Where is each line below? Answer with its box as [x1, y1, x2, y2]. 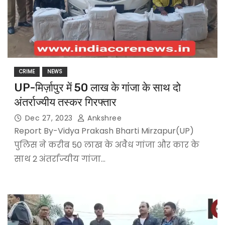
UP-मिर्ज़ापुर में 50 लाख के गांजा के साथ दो [14, 81, 181, 95]
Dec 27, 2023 [25, 113, 75, 124]
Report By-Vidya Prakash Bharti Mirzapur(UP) [14, 125, 194, 137]
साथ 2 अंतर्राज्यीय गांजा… [14, 153, 105, 165]
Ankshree [85, 113, 122, 124]
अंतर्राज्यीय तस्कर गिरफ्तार [14, 95, 117, 109]
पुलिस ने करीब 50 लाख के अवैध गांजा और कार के [14, 139, 199, 151]
